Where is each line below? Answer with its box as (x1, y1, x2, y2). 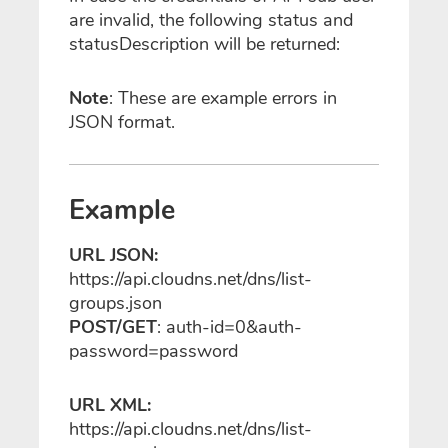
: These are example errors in (109, 86, 337, 110)
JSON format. (69, 110, 175, 134)
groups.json (69, 290, 162, 315)
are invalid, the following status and (69, 8, 353, 32)
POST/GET (69, 314, 157, 339)
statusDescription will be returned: (69, 32, 340, 56)
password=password (69, 338, 238, 363)
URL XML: (69, 392, 151, 417)
